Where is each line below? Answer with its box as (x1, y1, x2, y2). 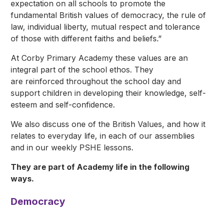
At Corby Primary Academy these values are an (11, 53, 188, 63)
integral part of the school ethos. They (11, 65, 154, 75)
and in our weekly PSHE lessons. (11, 143, 134, 153)
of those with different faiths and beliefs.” (11, 34, 162, 44)
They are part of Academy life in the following (11, 162, 190, 172)
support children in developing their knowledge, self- (11, 88, 206, 98)
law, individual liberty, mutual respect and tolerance (11, 22, 200, 32)
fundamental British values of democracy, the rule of (11, 10, 206, 20)
